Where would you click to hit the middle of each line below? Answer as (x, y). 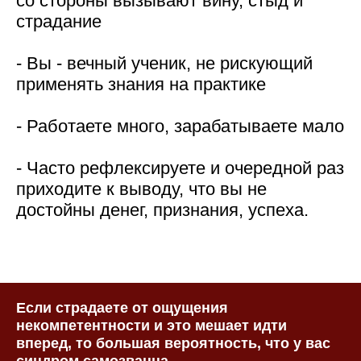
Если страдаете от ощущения (122, 308)
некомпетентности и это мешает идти (151, 326)
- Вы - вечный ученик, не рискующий (164, 63)
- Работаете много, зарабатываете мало (180, 126)
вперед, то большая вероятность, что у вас (173, 343)
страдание (59, 21)
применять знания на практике (141, 84)
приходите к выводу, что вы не (141, 189)
